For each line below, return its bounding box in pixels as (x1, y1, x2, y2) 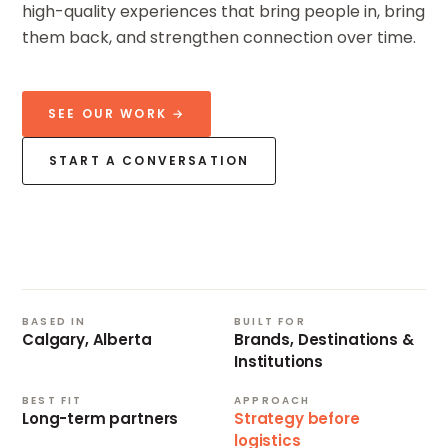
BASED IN (22, 313, 87, 329)
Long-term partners (22, 407, 179, 429)
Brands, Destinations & (234, 328, 414, 350)
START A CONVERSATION (49, 151, 250, 169)
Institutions (234, 350, 324, 372)
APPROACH (234, 392, 311, 408)
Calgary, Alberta (22, 328, 152, 350)
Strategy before (234, 407, 360, 429)
